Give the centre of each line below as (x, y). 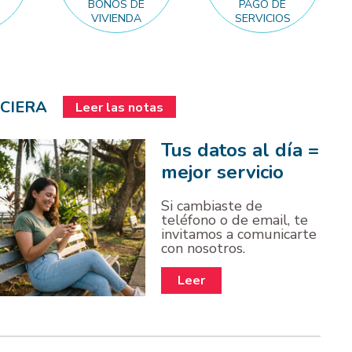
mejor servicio (222, 172)
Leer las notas (120, 108)
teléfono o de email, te (234, 220)
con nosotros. (203, 249)
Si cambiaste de (211, 206)
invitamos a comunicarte (238, 235)
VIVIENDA (117, 18)
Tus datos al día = (240, 150)
